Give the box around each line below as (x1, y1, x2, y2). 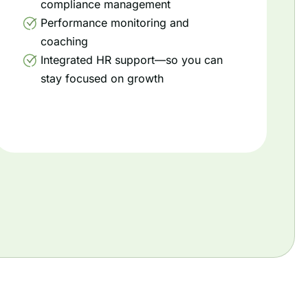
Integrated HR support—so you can (40, 53, 223, 67)
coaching (40, 34, 88, 48)
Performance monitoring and (40, 16, 189, 30)
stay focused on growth (40, 71, 164, 85)
